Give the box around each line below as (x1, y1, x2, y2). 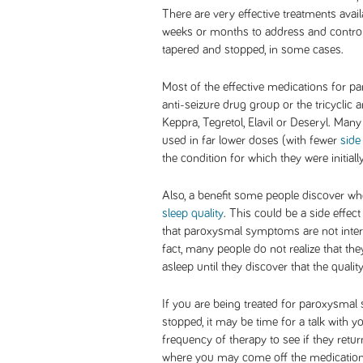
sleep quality (162, 207, 224, 220)
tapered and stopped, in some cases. (162, 43, 344, 56)
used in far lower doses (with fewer (162, 134, 340, 147)
